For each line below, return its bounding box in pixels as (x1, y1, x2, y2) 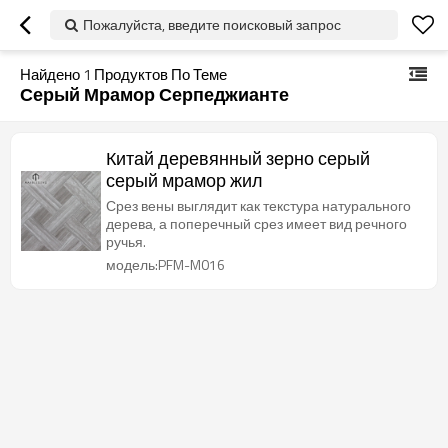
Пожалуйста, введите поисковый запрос (83, 14, 341, 35)
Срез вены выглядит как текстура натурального (106, 195, 411, 216)
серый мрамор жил (106, 167, 263, 194)
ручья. (106, 231, 146, 252)
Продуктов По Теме (91, 63, 227, 86)
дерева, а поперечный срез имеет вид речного (106, 213, 407, 234)
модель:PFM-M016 (106, 254, 225, 275)
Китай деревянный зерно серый (106, 145, 370, 172)
